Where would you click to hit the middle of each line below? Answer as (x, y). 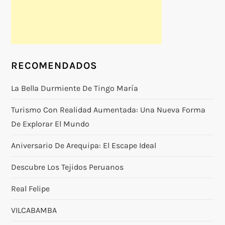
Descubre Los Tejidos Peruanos (68, 167)
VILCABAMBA (34, 210)
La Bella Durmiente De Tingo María (75, 88)
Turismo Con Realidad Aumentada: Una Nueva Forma (108, 109)
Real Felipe (31, 188)
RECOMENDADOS (54, 65)
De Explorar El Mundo (50, 124)
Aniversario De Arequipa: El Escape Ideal (84, 145)
